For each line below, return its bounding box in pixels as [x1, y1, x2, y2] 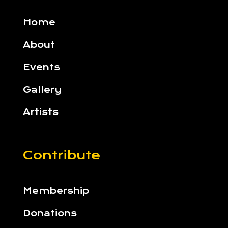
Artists [22, 107, 59, 118]
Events [22, 62, 60, 73]
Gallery [22, 84, 62, 95]
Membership [22, 186, 89, 196]
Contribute [22, 148, 100, 163]
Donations [22, 208, 77, 219]
